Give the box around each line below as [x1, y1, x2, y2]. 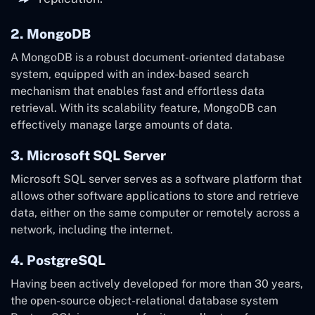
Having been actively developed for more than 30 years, [11, 277, 303, 291]
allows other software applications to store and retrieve [11, 189, 299, 203]
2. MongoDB [11, 26, 91, 42]
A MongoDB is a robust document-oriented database [11, 51, 285, 65]
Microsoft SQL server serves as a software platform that [11, 172, 302, 186]
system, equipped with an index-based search [11, 67, 249, 82]
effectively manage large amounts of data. [11, 118, 233, 132]
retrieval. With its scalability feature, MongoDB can [11, 101, 276, 115]
